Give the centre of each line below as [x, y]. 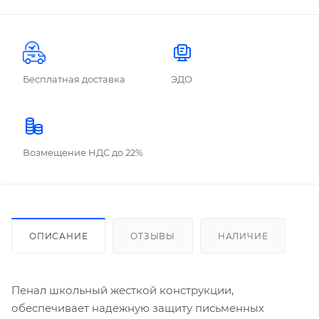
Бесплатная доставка [74, 79]
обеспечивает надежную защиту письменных [138, 308]
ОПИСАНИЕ [59, 236]
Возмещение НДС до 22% [83, 152]
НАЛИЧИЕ [243, 236]
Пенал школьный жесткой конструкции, [122, 290]
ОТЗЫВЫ [153, 236]
